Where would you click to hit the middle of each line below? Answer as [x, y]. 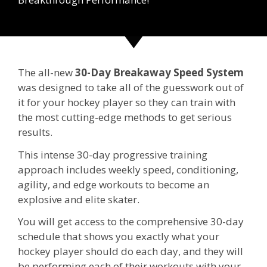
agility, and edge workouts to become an [114, 184]
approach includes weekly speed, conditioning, [128, 169]
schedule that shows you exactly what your [119, 237]
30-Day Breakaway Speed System [159, 72]
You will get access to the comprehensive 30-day [131, 222]
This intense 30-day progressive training [113, 154]
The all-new [46, 72]
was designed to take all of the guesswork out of [131, 87]
